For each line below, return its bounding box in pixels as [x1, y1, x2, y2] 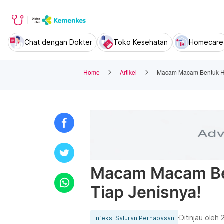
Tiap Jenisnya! [90, 182, 201, 202]
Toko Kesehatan [113, 38, 168, 46]
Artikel [120, 67, 137, 76]
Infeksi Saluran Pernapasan [94, 214, 174, 222]
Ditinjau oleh [179, 213, 221, 222]
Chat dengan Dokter [24, 38, 92, 46]
